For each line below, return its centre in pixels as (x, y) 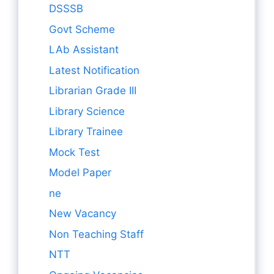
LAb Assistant (84, 50)
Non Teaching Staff (96, 234)
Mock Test (74, 152)
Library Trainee (86, 131)
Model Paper (80, 172)
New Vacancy (83, 213)
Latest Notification (94, 70)
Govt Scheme (82, 29)
